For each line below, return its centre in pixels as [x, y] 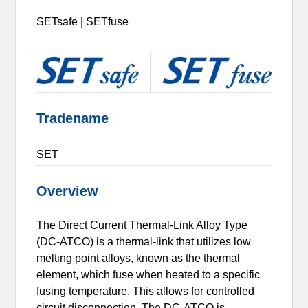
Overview [68, 191]
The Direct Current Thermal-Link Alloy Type [142, 225]
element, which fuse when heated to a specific [148, 274]
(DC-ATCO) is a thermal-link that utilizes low [144, 241]
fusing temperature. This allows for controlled [146, 291]
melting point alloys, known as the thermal [139, 258]
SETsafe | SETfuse [83, 21]
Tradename [73, 118]
